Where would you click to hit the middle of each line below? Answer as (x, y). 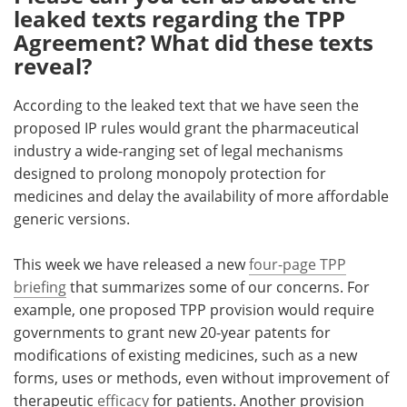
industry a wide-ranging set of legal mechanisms (179, 151)
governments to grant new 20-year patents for (172, 333)
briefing (40, 288)
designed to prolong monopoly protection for (170, 174)
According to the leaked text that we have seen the (186, 106)
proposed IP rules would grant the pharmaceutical (186, 129)
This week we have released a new (131, 265)
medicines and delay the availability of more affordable (201, 197)
